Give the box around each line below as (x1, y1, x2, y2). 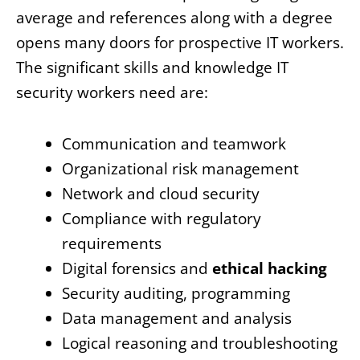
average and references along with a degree (16, 7, 333, 29)
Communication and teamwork (62, 133, 286, 155)
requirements (62, 233, 162, 255)
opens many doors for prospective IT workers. (16, 32, 344, 54)
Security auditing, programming (62, 283, 290, 305)
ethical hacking (212, 258, 327, 280)
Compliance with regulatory (62, 208, 261, 230)
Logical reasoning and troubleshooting (62, 333, 337, 354)
